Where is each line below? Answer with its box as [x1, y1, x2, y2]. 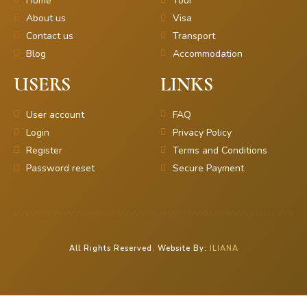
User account [25, 108, 84, 121]
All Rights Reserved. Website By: [69, 243, 210, 254]
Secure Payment [172, 161, 244, 175]
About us [25, 11, 66, 25]
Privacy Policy [172, 125, 232, 139]
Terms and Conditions [172, 143, 267, 157]
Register [25, 143, 62, 157]
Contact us [25, 29, 73, 42]
